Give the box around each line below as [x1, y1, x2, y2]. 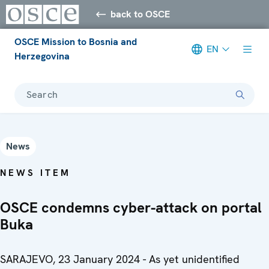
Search [26, 88, 58, 101]
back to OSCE [110, 7, 171, 20]
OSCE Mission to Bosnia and [14, 35, 137, 48]
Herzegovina [14, 49, 70, 62]
